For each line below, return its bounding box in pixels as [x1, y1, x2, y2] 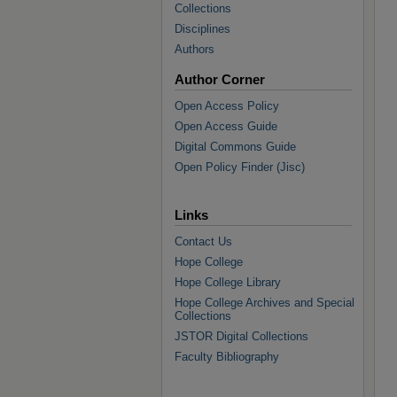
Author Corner [175, 72, 265, 87]
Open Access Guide [175, 120, 277, 133]
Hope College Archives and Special [175, 296, 354, 309]
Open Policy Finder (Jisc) [175, 160, 305, 174]
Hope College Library [175, 276, 281, 289]
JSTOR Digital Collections [175, 330, 308, 343]
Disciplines [175, 22, 230, 35]
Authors [175, 43, 214, 56]
